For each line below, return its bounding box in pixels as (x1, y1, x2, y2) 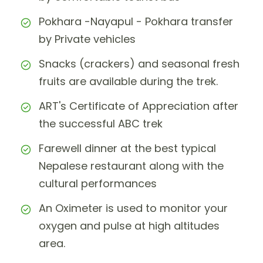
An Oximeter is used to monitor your (39, 201, 228, 216)
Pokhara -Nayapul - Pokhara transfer (39, 14, 233, 29)
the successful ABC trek (39, 116, 163, 131)
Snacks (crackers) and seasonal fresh (39, 56, 240, 72)
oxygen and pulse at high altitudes (39, 218, 220, 234)
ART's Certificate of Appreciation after (39, 99, 238, 114)
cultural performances (39, 176, 157, 191)
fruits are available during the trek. (39, 74, 218, 89)
